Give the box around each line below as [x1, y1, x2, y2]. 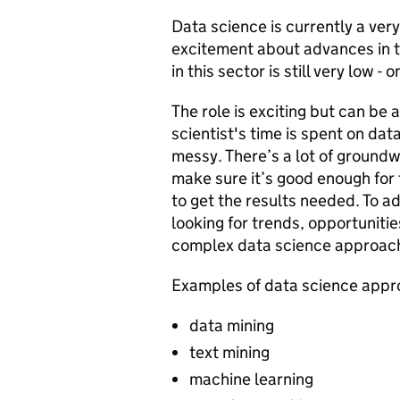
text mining [189, 342, 270, 362]
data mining [189, 315, 274, 336]
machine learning [189, 369, 313, 389]
